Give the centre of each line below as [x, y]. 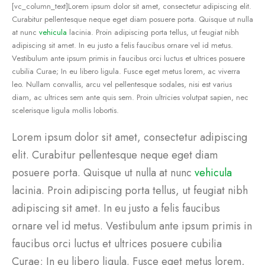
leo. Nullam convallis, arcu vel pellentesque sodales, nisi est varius [122, 85]
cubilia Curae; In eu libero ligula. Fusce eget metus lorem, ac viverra [126, 72]
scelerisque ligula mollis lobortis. [65, 111]
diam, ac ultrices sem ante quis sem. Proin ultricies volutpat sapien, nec [130, 98]
